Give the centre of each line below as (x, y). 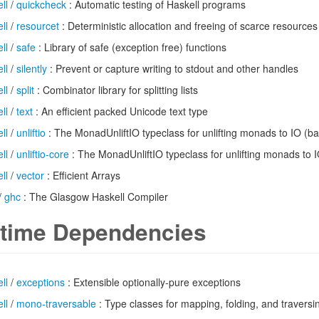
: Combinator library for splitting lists (116, 90)
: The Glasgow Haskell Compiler (94, 197)
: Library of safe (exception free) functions (131, 47)
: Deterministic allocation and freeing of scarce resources (188, 26)
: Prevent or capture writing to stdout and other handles (173, 68)
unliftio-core (43, 154)
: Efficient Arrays (82, 175)
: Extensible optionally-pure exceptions (153, 282)
